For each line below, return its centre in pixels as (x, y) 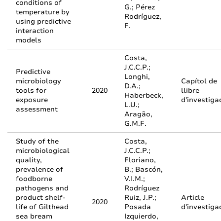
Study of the (37, 141)
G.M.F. (135, 124)
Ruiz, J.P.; (140, 198)
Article (193, 198)
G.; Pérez (140, 7)
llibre (190, 91)
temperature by (43, 12)
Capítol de (199, 81)
